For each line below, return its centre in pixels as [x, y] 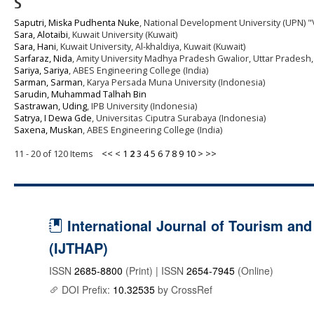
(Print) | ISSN [155, 270]
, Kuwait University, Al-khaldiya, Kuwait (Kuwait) [151, 46]
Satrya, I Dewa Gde [53, 118]
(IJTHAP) [78, 247]
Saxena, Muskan [48, 130]
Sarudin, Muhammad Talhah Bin [80, 94]
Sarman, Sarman [48, 82]
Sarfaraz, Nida [43, 58]
